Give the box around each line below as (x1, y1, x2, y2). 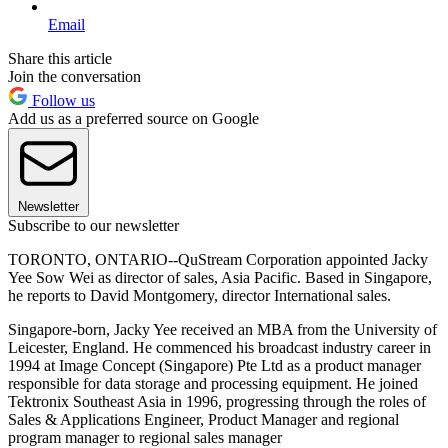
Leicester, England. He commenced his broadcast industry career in (8, 338, 431, 356)
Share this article (8, 49, 112, 67)
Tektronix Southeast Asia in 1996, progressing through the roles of (8, 392, 426, 410)
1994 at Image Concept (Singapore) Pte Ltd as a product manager (8, 356, 421, 374)
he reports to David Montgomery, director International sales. (8, 286, 391, 304)
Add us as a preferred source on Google (8, 109, 259, 127)
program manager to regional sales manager (8, 428, 282, 446)
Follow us (28, 91, 95, 109)
